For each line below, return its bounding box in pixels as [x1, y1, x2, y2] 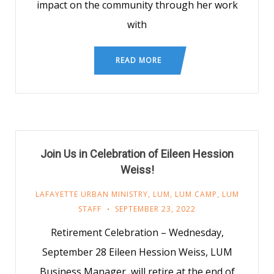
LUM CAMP [174, 189, 217, 199]
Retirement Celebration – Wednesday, [50, 226, 224, 239]
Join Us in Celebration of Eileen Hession [40, 147, 234, 160]
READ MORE [116, 55, 161, 65]
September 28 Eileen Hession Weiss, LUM [42, 245, 232, 259]
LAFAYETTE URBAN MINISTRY [35, 189, 148, 199]
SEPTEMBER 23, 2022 [115, 204, 196, 214]
